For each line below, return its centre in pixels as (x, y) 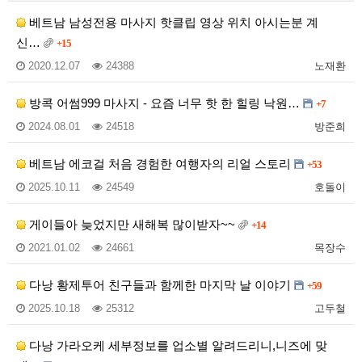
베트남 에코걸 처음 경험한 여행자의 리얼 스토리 (160, 164)
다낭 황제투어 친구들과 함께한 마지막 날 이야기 (160, 285)
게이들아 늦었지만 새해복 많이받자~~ (132, 225)
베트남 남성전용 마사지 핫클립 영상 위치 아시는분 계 (172, 23)
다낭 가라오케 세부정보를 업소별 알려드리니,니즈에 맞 (177, 346)
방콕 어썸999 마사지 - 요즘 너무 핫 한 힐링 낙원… (164, 103)
